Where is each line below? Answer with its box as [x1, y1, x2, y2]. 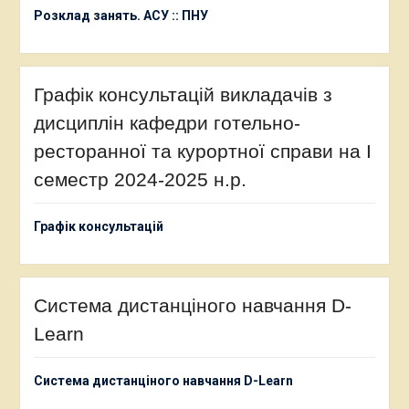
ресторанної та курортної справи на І [33, 140, 372, 162]
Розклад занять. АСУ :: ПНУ [33, 7, 208, 23]
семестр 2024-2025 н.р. [33, 168, 246, 190]
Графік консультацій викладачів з [33, 83, 332, 105]
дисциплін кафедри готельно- [33, 111, 300, 133]
